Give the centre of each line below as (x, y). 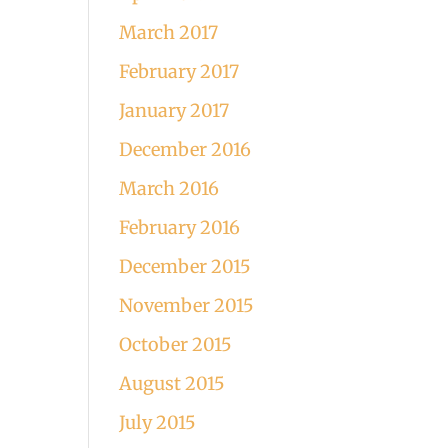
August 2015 (172, 383)
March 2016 (169, 188)
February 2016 (180, 227)
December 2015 (185, 266)
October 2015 (176, 344)
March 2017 (169, 32)
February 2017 (179, 71)
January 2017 (174, 110)
